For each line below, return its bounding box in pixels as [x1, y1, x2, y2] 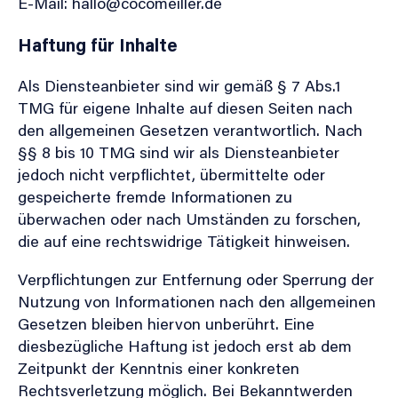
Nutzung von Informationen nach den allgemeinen [18, 290, 376, 312]
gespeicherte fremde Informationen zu [18, 185, 292, 207]
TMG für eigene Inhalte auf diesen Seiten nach [18, 96, 353, 118]
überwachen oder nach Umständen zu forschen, [18, 207, 361, 229]
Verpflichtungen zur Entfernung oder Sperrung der [18, 267, 374, 290]
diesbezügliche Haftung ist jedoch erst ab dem [18, 334, 352, 356]
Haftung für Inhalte [18, 32, 178, 56]
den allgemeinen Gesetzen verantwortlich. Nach [18, 118, 362, 140]
